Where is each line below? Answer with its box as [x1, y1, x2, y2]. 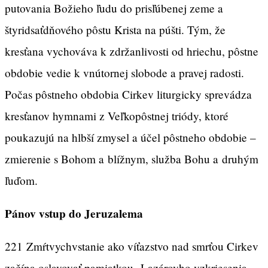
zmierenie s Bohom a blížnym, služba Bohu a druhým [5, 151, 258, 166]
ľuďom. [5, 172, 38, 188]
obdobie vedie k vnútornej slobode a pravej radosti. [5, 65, 244, 80]
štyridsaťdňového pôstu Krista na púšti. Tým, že [5, 22, 226, 37]
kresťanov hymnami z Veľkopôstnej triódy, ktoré [5, 108, 229, 123]
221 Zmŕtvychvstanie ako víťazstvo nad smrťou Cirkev [5, 239, 258, 254]
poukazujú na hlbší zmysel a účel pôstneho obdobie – [5, 129, 256, 145]
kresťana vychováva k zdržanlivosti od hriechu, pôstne [5, 43, 258, 59]
